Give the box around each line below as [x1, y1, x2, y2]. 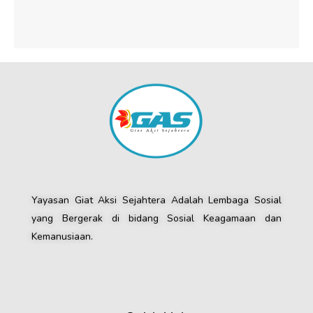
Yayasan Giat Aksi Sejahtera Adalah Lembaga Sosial [31, 193, 282, 207]
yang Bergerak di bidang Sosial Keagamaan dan [31, 211, 282, 225]
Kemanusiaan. [31, 229, 93, 243]
